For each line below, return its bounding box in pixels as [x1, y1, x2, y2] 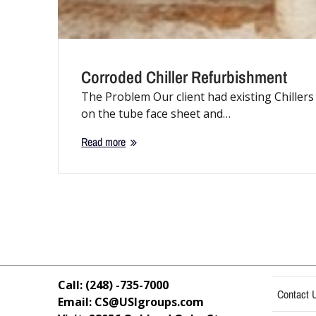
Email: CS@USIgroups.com [58, 293, 205, 310]
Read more [81, 134, 126, 150]
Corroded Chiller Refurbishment [81, 66, 288, 89]
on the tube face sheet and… [81, 106, 231, 122]
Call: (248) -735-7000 [58, 276, 169, 293]
